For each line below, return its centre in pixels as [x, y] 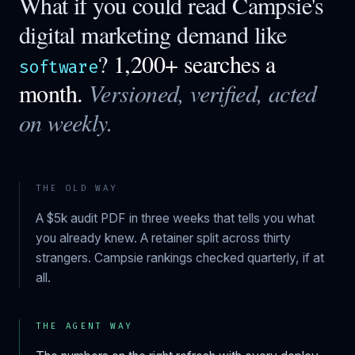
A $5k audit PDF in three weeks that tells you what [175, 218]
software [59, 68]
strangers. [65, 258]
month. [51, 93]
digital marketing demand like [153, 34]
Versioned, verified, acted [202, 93]
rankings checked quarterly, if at [234, 258]
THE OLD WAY [77, 188]
